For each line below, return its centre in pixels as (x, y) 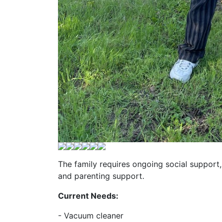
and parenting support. (101, 176)
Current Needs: (88, 195)
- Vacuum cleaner (91, 215)
